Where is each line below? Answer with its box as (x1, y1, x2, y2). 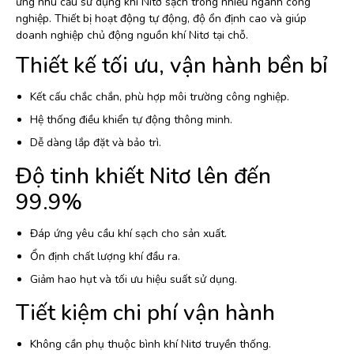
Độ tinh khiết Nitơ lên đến (16, 161, 271, 191)
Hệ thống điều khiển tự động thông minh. (30, 112, 232, 127)
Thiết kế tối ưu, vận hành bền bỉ (16, 51, 328, 81)
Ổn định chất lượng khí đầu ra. (30, 249, 180, 264)
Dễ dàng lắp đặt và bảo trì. (30, 135, 161, 150)
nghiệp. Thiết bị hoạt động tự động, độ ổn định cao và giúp (16, 11, 307, 26)
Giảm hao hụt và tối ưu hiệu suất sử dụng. (30, 272, 237, 287)
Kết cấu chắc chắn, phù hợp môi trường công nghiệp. (30, 89, 289, 104)
